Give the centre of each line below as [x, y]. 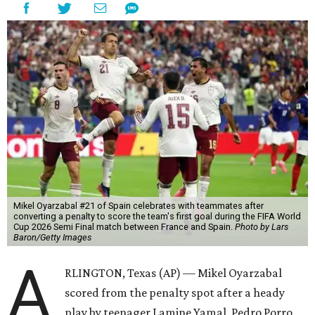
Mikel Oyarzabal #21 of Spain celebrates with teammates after [138, 206]
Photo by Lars [261, 227]
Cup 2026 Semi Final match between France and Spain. [124, 227]
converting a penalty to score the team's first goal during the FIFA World [157, 217]
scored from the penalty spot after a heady [175, 293]
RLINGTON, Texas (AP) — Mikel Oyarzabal [174, 273]
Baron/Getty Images [52, 238]
